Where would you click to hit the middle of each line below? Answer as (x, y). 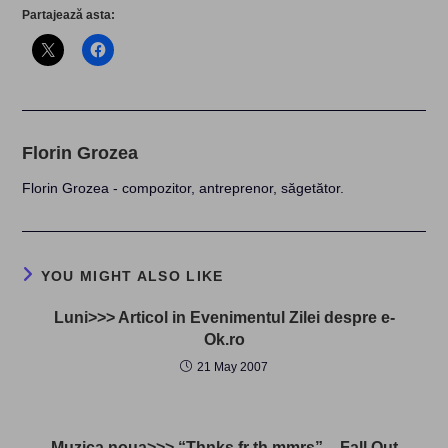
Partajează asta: (69, 15)
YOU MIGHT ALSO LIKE (132, 276)
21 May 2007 (232, 367)
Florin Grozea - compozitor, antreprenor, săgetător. (183, 188)
